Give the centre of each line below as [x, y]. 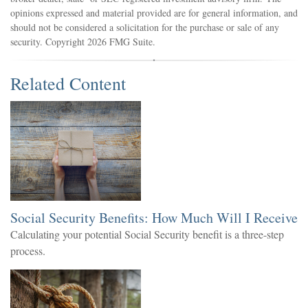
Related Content [68, 83]
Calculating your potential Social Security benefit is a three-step [147, 234]
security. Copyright [49, 41]
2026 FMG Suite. [121, 41]
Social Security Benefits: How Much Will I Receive [154, 217]
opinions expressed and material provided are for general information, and [154, 12]
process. [28, 250]
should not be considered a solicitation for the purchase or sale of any [145, 27]
